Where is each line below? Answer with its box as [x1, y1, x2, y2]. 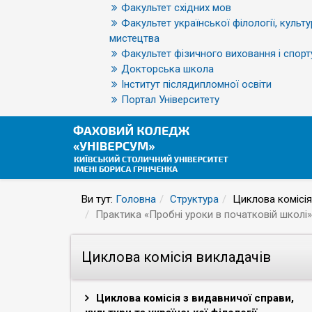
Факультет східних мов [121, 1, 231, 14]
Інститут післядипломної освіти [121, 78, 272, 91]
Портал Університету [121, 93, 219, 106]
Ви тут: [81, 193, 116, 205]
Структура [170, 193, 219, 205]
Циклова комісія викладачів [81, 249, 271, 265]
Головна [116, 193, 156, 205]
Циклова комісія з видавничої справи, [93, 292, 294, 304]
